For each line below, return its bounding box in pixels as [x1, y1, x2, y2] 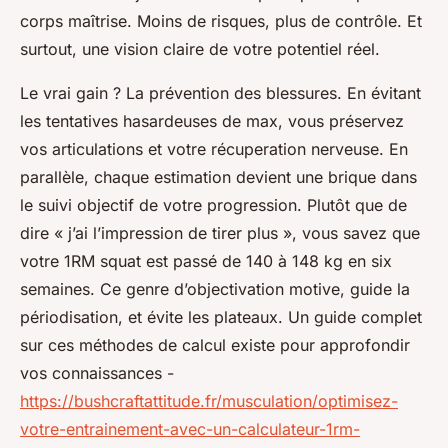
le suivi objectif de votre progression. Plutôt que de [20, 195, 407, 216]
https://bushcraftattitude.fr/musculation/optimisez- [20, 391, 398, 412]
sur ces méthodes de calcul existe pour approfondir [20, 335, 410, 356]
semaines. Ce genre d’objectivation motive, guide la [20, 279, 410, 300]
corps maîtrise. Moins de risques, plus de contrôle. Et [20, 11, 422, 32]
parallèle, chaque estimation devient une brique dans [20, 167, 417, 188]
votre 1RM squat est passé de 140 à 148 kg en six [20, 251, 392, 272]
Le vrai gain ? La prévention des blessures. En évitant [20, 83, 421, 104]
